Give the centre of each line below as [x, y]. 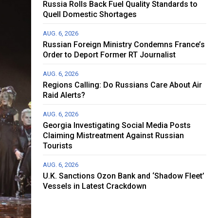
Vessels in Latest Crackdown [95, 186]
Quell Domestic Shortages [90, 15]
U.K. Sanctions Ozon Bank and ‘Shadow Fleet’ [124, 176]
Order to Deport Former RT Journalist [109, 55]
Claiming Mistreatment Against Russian [114, 136]
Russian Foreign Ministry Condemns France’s [124, 45]
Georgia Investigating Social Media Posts [117, 126]
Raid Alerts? [64, 95]
